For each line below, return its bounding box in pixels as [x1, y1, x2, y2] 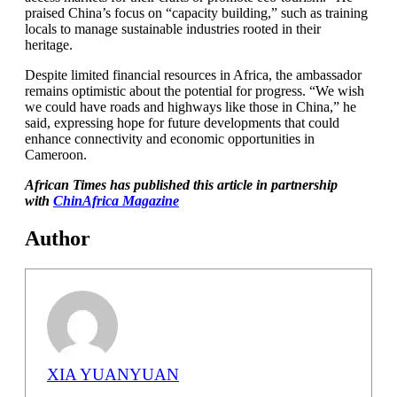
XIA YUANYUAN [47, 364, 179, 384]
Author [25, 226, 90, 250]
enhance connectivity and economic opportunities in [25, 131, 315, 146]
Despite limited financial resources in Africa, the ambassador [25, 67, 362, 82]
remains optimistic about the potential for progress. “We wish [25, 83, 364, 98]
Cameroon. [25, 147, 90, 162]
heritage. [25, 37, 76, 52]
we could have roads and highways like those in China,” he [25, 99, 356, 114]
